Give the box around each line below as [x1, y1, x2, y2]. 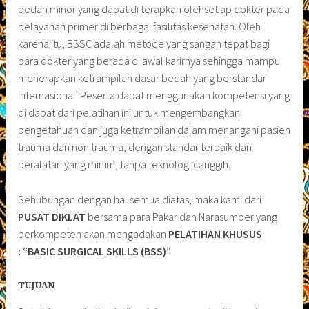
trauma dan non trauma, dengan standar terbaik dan [18, 140, 252, 154]
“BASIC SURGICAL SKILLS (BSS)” [23, 243, 172, 258]
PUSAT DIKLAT [18, 209, 86, 223]
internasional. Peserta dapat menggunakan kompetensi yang [18, 88, 290, 103]
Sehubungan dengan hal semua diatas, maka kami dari [18, 192, 264, 206]
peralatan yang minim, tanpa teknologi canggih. [18, 157, 231, 172]
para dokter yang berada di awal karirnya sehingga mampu [18, 54, 281, 68]
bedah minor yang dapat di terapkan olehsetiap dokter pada [18, 2, 290, 17]
